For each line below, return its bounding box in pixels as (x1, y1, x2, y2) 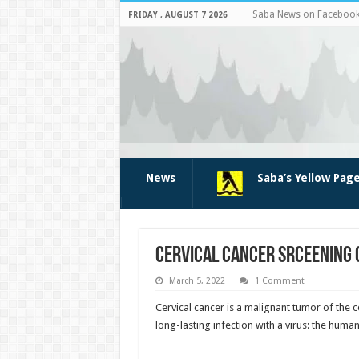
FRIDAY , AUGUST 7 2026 (127, 10, 228, 19)
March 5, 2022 (168, 276, 225, 286)
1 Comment (254, 276, 305, 286)
